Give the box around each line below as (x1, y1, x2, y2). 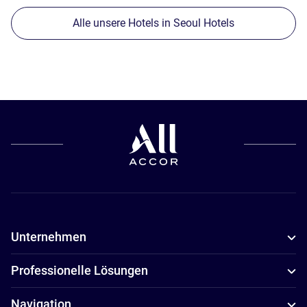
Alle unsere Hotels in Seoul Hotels (73, 16, 234, 30)
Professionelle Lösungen (11, 263, 148, 278)
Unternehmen (11, 230, 86, 245)
